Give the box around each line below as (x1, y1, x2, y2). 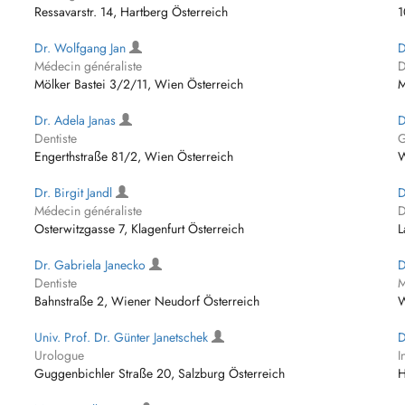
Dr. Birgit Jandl (34, 184, 117, 202)
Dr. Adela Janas (34, 111, 120, 129)
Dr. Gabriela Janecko (34, 256, 150, 274)
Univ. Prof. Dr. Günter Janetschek (34, 328, 212, 346)
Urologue (34, 346, 85, 364)
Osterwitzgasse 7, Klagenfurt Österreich (34, 220, 245, 238)
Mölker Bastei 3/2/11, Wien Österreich (34, 75, 244, 93)
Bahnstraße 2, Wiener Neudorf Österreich (34, 292, 260, 310)
